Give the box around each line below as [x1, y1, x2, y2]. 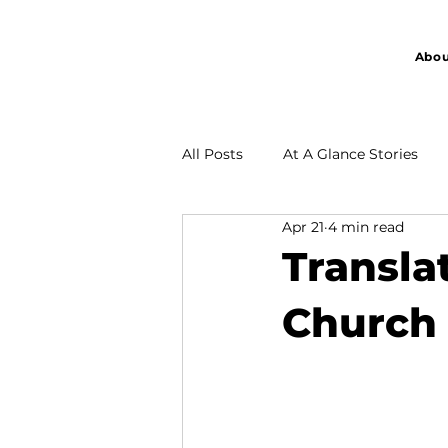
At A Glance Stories [283, 144, 418, 163]
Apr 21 [282, 217, 324, 236]
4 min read [328, 217, 404, 236]
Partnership [222, 224, 304, 243]
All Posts [182, 144, 243, 163]
